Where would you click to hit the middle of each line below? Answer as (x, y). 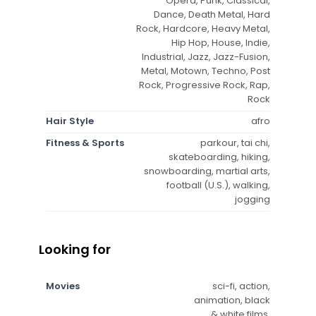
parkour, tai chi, (235, 142)
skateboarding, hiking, (219, 157)
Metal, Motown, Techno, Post (206, 71)
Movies (63, 286)
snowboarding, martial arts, (207, 171)
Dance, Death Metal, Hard (212, 14)
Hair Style (70, 121)
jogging (253, 199)
